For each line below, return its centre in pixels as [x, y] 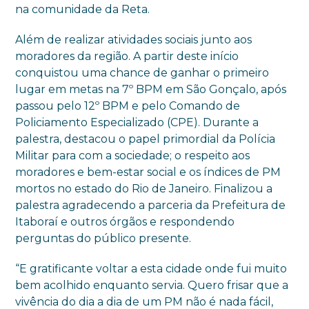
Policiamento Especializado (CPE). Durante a [137, 122]
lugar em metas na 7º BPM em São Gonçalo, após [151, 89]
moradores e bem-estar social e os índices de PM [148, 172]
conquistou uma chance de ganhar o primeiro [142, 73]
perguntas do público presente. [103, 238]
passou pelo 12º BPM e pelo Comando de [128, 106]
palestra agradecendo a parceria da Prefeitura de [151, 205]
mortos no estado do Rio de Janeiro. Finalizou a [144, 189]
